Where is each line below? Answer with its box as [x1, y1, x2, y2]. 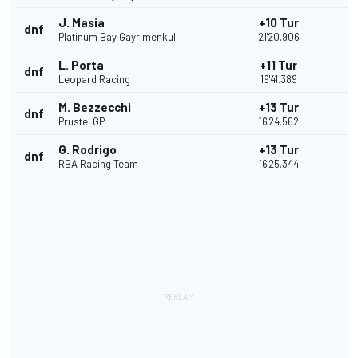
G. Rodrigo [58, 142, 117, 157]
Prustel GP [58, 115, 105, 129]
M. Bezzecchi [58, 100, 131, 115]
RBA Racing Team [58, 157, 138, 171]
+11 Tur [260, 58, 297, 73]
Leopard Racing [58, 73, 130, 86]
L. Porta [58, 58, 104, 73]
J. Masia [58, 15, 105, 30]
